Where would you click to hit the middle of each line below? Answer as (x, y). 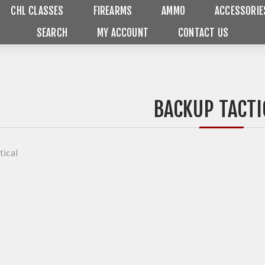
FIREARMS (113, 11)
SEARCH (52, 33)
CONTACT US (203, 33)
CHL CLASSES (37, 11)
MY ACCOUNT (123, 33)
